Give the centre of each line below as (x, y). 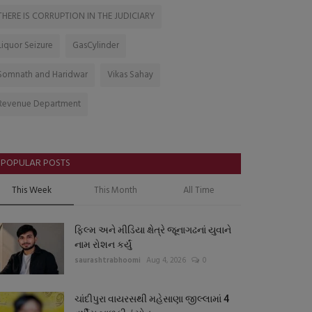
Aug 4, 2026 (166, 261)
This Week (32, 191)
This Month (115, 191)
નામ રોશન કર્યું (103, 245)
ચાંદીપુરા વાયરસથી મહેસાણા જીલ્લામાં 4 (152, 299)
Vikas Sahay (130, 75)
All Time (199, 191)
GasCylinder (96, 46)
